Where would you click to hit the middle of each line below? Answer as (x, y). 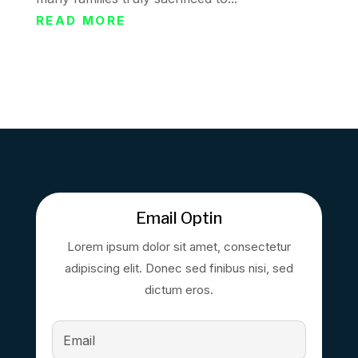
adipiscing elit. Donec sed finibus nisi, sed (179, 268)
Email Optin (179, 218)
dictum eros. (179, 290)
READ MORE (81, 20)
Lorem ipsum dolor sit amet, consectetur (179, 247)
